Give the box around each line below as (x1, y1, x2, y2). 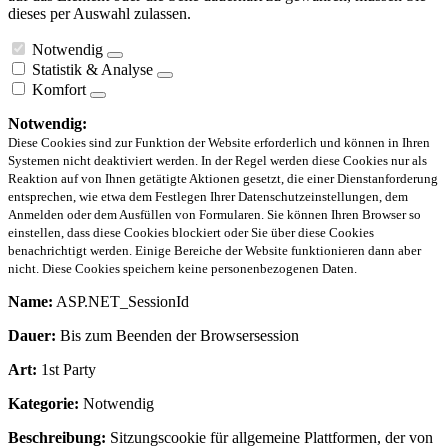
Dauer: (8, 327, 56, 345)
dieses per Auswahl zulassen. (8, 5, 191, 23)
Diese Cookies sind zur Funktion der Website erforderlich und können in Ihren (8, 135, 430, 151)
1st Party (37, 361, 96, 379)
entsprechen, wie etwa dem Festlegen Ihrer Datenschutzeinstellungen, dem (8, 189, 408, 205)
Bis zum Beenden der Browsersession (56, 327, 299, 345)
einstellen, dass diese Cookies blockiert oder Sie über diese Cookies (8, 225, 374, 241)
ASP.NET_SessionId (53, 293, 189, 311)
